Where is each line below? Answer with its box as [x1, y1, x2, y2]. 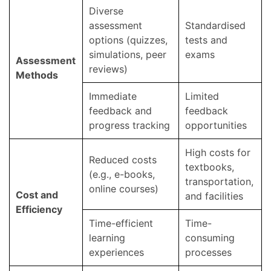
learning [89, 231, 125, 244]
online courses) [89, 182, 158, 195]
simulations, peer [89, 48, 166, 60]
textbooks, [185, 160, 234, 173]
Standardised [185, 19, 246, 31]
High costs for [185, 146, 250, 158]
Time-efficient [89, 217, 153, 229]
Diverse [89, 4, 123, 17]
